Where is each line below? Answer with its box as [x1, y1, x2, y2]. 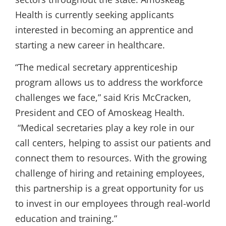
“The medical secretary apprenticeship [15, 61, 178, 73]
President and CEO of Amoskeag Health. [15, 106, 185, 119]
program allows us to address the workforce [15, 76, 203, 88]
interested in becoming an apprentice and [15, 23, 193, 36]
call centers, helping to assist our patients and [15, 136, 211, 149]
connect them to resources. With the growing [15, 151, 207, 164]
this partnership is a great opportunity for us [15, 182, 204, 194]
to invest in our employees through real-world [15, 197, 210, 209]
